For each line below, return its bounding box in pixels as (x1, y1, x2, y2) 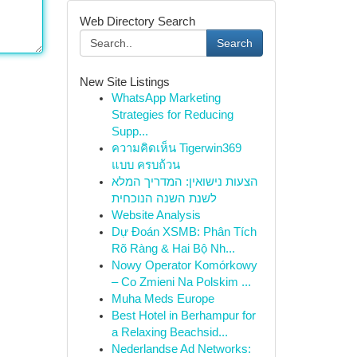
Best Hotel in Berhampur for (111, 309, 256, 322)
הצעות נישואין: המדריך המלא (111, 175, 258, 188)
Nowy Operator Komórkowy (111, 259, 257, 272)
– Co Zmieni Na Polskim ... (111, 276, 251, 288)
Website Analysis (111, 209, 201, 222)
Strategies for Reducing (111, 108, 233, 121)
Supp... (111, 125, 148, 138)
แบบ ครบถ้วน (111, 159, 180, 171)
